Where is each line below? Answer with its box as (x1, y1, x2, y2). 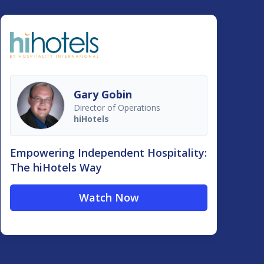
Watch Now (78, 190, 139, 205)
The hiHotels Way (10, 160, 103, 175)
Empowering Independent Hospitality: (10, 146, 207, 160)
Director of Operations (74, 101, 161, 113)
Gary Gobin (74, 87, 133, 101)
